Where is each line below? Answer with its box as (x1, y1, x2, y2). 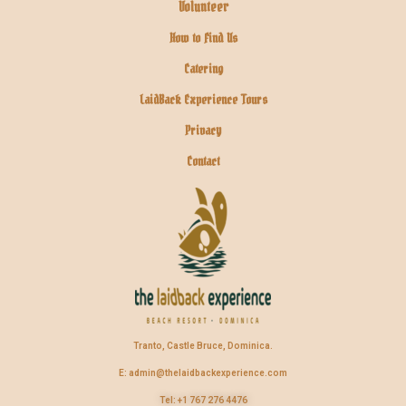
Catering (183, 58, 223, 81)
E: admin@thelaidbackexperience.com (119, 368, 287, 378)
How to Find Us (169, 27, 237, 50)
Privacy (185, 120, 221, 142)
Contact (187, 150, 219, 173)
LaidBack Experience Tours (139, 89, 267, 111)
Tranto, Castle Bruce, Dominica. (133, 341, 273, 351)
